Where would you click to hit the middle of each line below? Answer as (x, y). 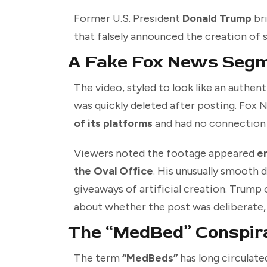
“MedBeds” (150, 258)
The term (98, 258)
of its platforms (113, 124)
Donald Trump (217, 19)
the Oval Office (114, 171)
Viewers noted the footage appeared (165, 153)
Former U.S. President (128, 19)
